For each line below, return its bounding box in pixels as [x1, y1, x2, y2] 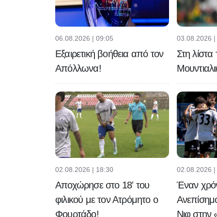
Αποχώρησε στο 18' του [55, 179, 150, 190]
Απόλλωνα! [55, 62, 101, 74]
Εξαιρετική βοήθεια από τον [55, 48, 164, 59]
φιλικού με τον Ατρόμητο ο [55, 194, 158, 205]
